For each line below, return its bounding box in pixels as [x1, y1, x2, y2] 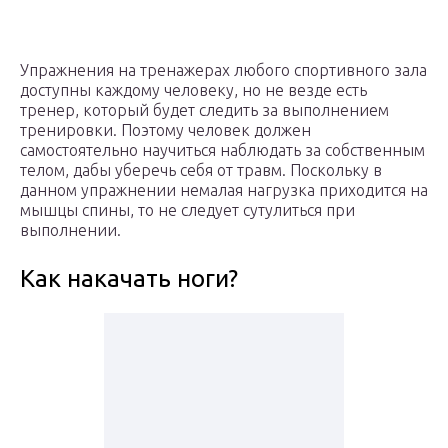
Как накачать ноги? [20, 265, 238, 293]
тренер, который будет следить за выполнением [20, 101, 389, 120]
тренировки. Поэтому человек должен [20, 121, 311, 140]
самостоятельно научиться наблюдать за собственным [20, 141, 425, 160]
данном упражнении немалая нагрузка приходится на [20, 181, 428, 200]
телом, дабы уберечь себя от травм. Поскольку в [20, 161, 382, 180]
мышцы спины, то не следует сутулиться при [20, 201, 355, 220]
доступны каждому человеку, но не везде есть [20, 81, 367, 100]
